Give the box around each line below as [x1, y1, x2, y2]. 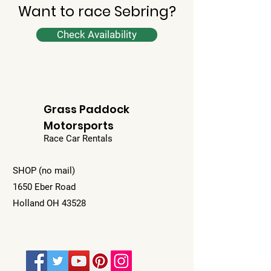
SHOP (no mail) [13, 165, 75, 176]
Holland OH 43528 [13, 198, 86, 209]
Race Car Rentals [44, 133, 113, 144]
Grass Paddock [44, 102, 129, 117]
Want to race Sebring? [18, 2, 176, 21]
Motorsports [44, 118, 114, 133]
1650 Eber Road [13, 181, 76, 192]
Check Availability [57, 28, 137, 41]
